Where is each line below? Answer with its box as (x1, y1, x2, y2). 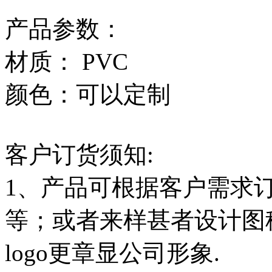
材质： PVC (5, 49, 128, 75)
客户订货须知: (5, 141, 154, 168)
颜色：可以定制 (5, 81, 171, 108)
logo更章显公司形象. (5, 240, 220, 267)
